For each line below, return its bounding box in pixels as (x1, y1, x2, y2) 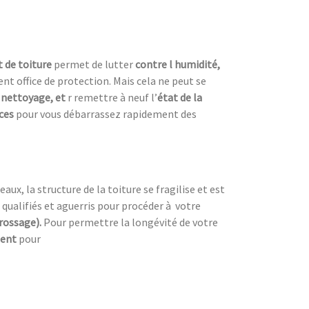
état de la (157, 90, 202, 104)
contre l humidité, (135, 57, 220, 71)
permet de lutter (54, 57, 135, 71)
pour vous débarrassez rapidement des (16, 106, 197, 121)
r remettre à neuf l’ (68, 90, 157, 104)
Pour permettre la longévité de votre (43, 215, 218, 229)
